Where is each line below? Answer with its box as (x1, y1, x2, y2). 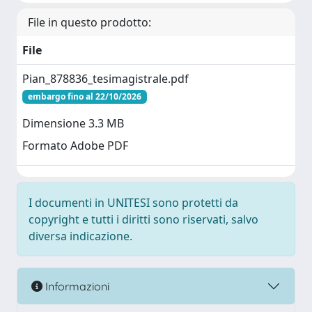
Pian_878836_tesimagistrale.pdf (22, 71, 189, 86)
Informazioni (42, 279, 109, 293)
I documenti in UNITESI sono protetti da (29, 195, 238, 210)
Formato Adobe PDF (22, 138, 128, 154)
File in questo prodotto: (28, 15, 151, 30)
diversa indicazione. (29, 228, 132, 244)
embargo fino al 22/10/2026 (27, 91, 141, 102)
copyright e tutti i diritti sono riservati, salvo (29, 212, 258, 227)
